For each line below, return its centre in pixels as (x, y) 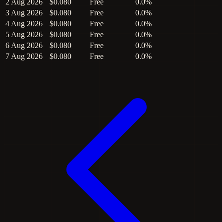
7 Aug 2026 (24, 56)
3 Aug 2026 (24, 13)
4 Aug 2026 (24, 24)
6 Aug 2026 (24, 45)
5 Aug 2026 (24, 34)
